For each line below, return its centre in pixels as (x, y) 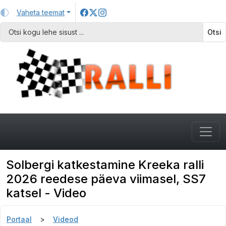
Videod (66, 219)
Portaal (19, 219)
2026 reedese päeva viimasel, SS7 (106, 179)
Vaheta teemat (41, 12)
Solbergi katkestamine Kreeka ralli (105, 165)
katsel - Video (46, 193)
